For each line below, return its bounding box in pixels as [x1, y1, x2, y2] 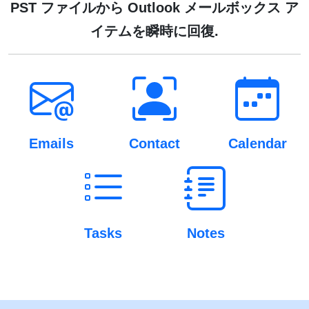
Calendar [228, 135, 287, 151]
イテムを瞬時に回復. [90, 23, 219, 39]
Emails [29, 135, 74, 151]
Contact [128, 135, 180, 151]
